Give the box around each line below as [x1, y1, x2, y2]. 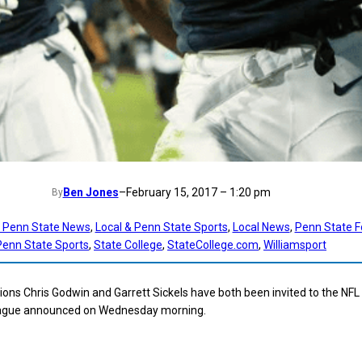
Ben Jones [62, 185, 119, 199]
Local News [232, 220, 290, 234]
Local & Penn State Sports [95, 220, 228, 234]
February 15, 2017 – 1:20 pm [125, 185, 271, 199]
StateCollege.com [167, 238, 259, 251]
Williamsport [263, 238, 326, 251]
